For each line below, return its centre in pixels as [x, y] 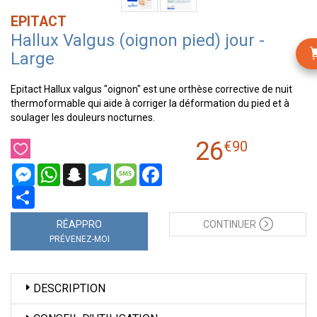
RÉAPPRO [79, 224]
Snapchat [107, 169]
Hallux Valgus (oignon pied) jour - [138, 40]
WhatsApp [83, 169]
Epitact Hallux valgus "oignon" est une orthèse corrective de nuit [151, 89]
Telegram [133, 169]
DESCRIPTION [69, 288]
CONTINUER [229, 224]
